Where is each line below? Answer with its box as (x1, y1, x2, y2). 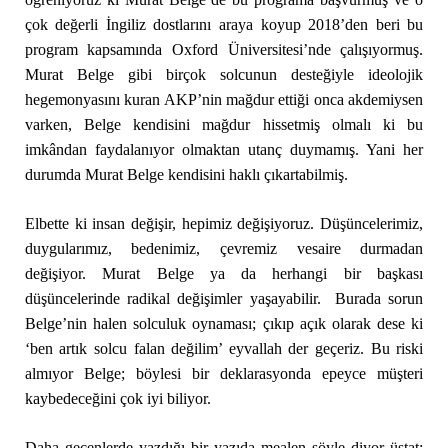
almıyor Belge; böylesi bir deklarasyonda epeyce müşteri (24, 365, 424, 382)
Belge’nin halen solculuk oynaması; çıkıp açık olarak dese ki (24, 315, 424, 332)
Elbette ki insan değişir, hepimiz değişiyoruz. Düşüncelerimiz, (24, 215, 424, 232)
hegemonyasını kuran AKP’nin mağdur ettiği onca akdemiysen (24, 91, 424, 108)
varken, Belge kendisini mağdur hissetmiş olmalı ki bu (24, 116, 424, 133)
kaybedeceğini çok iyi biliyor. (24, 390, 211, 407)
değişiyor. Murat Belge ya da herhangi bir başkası (24, 265, 424, 282)
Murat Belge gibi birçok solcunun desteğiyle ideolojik (24, 66, 424, 83)
